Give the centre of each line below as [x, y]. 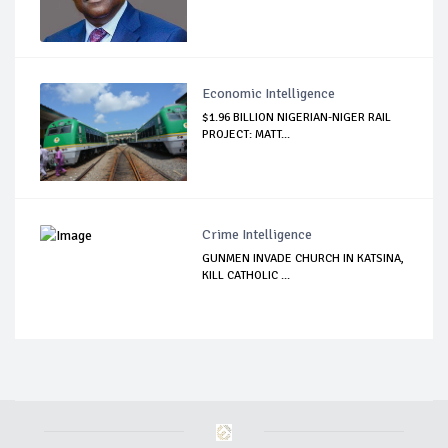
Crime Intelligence [257, 234]
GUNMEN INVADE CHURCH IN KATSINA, [303, 258]
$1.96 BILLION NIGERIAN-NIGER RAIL [297, 117]
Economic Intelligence [269, 93]
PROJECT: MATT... [246, 134]
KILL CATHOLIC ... [246, 275]
